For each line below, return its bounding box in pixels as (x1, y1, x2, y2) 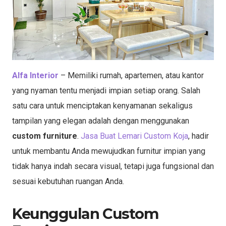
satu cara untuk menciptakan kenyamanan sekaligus (12, 100, 193, 110)
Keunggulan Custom (12, 204, 159, 222)
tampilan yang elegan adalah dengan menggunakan (12, 116, 189, 126)
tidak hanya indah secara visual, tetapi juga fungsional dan (12, 161, 214, 171)
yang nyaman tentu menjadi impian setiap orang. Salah (12, 85, 200, 95)
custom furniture (12, 131, 77, 141)
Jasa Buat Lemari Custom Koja (81, 131, 188, 141)
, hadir (188, 131, 209, 141)
